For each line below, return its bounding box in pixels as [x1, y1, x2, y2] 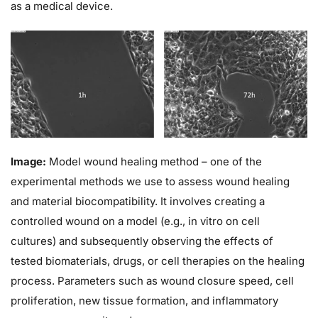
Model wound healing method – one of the [46, 155, 262, 169]
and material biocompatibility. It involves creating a [11, 194, 265, 209]
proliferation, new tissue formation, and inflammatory [11, 294, 278, 308]
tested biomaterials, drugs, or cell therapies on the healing [11, 254, 305, 268]
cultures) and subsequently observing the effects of [11, 234, 273, 248]
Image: [11, 155, 46, 169]
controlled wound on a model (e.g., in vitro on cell [11, 214, 260, 229]
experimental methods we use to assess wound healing [11, 175, 290, 189]
